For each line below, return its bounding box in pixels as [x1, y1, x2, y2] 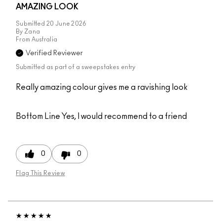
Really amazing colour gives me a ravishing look [16, 83, 187, 91]
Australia [31, 36, 58, 42]
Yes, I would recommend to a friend [60, 112, 187, 120]
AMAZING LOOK [16, 2, 78, 11]
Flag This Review [16, 170, 65, 176]
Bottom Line [16, 112, 60, 120]
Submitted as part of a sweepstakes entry [16, 64, 135, 71]
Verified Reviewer [26, 49, 83, 57]
